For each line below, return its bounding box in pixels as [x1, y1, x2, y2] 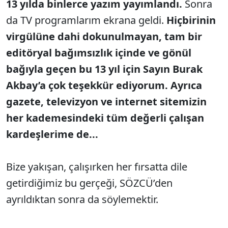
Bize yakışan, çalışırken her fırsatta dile [6, 159, 187, 174]
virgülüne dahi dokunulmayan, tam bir [6, 29, 202, 43]
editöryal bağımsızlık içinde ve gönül [6, 45, 191, 60]
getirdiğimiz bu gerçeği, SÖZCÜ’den [6, 176, 173, 190]
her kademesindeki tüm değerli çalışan [6, 110, 204, 125]
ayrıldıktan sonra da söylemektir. [6, 192, 158, 206]
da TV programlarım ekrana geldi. [6, 13, 166, 27]
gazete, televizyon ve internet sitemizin [6, 94, 207, 108]
